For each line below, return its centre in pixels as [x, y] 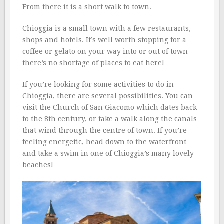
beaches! [38, 165]
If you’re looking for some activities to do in [98, 85]
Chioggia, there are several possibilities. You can [108, 96]
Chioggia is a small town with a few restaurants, [107, 29]
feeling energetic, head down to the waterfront [104, 142]
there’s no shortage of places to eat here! [93, 63]
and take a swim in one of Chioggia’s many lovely [108, 154]
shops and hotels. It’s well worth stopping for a [104, 40]
